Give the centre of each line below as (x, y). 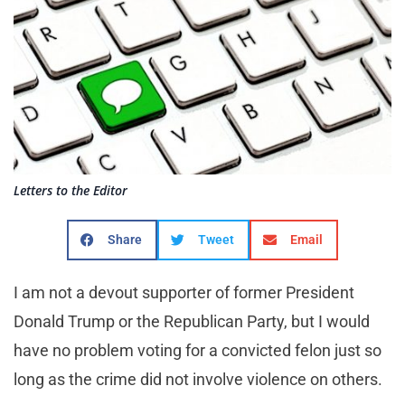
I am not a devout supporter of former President (184, 293)
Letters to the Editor (71, 191)
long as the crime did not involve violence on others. (200, 380)
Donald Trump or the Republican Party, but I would (192, 322)
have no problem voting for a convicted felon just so (198, 351)
